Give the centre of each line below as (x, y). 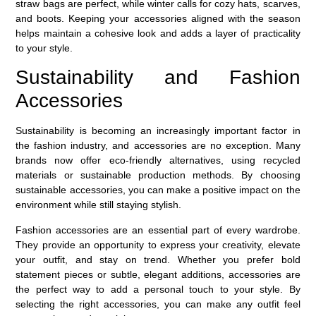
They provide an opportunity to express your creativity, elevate (158, 244)
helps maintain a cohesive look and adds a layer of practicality (158, 33)
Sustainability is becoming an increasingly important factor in (158, 131)
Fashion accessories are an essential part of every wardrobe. (158, 230)
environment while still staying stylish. (99, 205)
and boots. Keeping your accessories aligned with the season (158, 18)
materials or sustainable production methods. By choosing (158, 175)
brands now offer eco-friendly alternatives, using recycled (158, 160)
